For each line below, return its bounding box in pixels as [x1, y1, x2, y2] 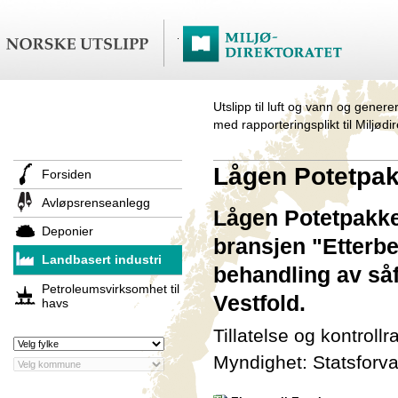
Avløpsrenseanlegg [42, 195, 150, 210]
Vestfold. [213, 291, 306, 315]
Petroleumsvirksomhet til [42, 282, 179, 296]
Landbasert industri [42, 252, 162, 267]
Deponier [42, 224, 93, 238]
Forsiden [42, 167, 92, 181]
